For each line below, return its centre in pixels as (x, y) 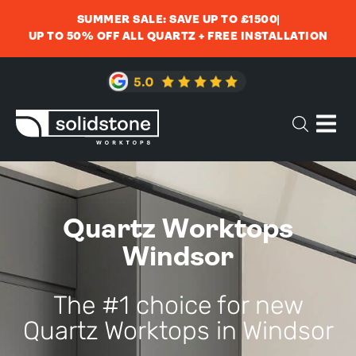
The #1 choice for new (178, 305)
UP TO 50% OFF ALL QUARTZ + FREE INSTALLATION (178, 37)
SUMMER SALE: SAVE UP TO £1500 (177, 20)
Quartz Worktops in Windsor (178, 330)
